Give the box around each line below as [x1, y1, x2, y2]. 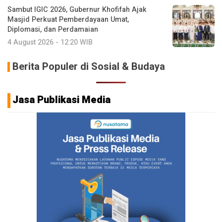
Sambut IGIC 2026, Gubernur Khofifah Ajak [7, 4, 147, 15]
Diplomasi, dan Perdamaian [7, 24, 98, 35]
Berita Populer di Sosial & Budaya [12, 59, 165, 74]
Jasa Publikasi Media [12, 92, 111, 107]
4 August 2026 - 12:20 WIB [7, 37, 93, 48]
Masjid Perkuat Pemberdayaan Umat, [7, 14, 129, 25]
